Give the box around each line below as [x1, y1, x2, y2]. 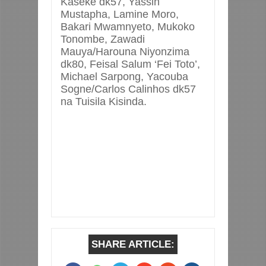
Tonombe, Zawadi [61, 33, 145, 45]
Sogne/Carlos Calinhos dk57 [61, 83, 196, 95]
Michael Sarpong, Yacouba [61, 70, 188, 83]
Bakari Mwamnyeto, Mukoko [61, 20, 195, 33]
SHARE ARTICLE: [91, 238, 175, 249]
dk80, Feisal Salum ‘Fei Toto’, [61, 58, 200, 70]
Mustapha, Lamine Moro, [61, 8, 179, 20]
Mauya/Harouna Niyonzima [61, 45, 189, 58]
